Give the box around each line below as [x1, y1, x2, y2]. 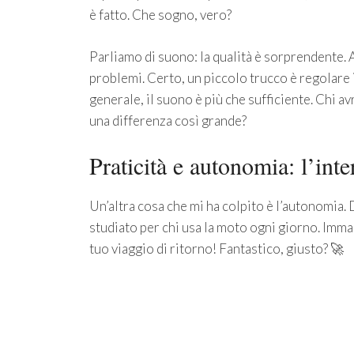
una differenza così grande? [88, 111, 247, 129]
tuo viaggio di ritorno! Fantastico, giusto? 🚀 [88, 240, 344, 258]
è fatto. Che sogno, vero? [88, 6, 232, 24]
